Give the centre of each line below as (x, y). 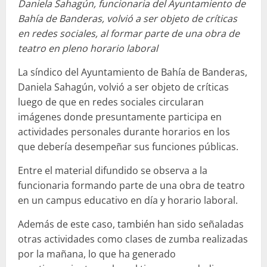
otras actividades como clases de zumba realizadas (133, 239)
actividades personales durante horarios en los (124, 131)
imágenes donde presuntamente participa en (120, 117)
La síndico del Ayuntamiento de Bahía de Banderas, (133, 72)
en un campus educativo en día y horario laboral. (128, 200)
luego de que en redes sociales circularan (111, 102)
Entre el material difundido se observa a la (113, 170)
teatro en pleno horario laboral (88, 48)
